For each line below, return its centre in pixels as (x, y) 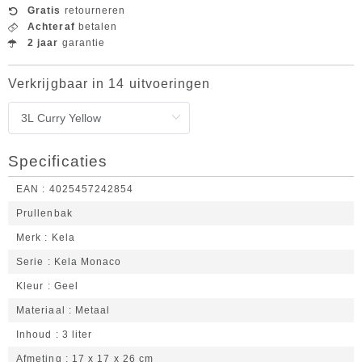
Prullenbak (44, 213)
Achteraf (51, 27)
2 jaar (43, 43)
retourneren (93, 11)
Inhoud (34, 335)
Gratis (44, 11)
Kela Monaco (88, 262)
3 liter (77, 335)
